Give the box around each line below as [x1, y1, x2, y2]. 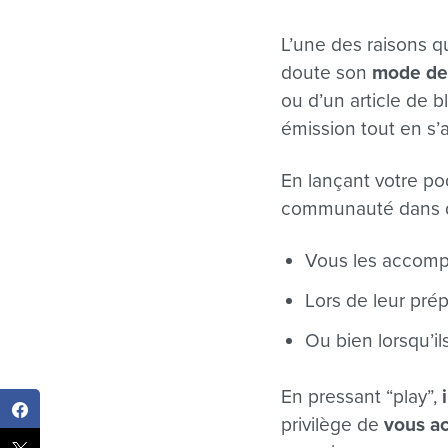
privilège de [281, 413, 385, 437]
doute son [281, 61, 373, 85]
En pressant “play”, [281, 385, 443, 409]
